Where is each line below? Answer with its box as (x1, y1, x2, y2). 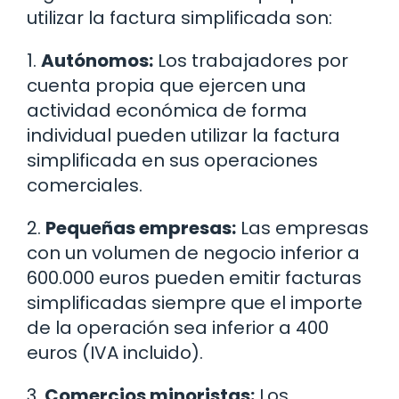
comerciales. (27, 172, 142, 198)
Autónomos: (41, 47, 153, 73)
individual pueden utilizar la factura (27, 122, 340, 148)
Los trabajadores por (153, 47, 348, 73)
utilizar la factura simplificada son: (27, 4, 332, 30)
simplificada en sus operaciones (27, 147, 318, 173)
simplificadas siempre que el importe (27, 289, 362, 315)
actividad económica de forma (27, 97, 307, 123)
